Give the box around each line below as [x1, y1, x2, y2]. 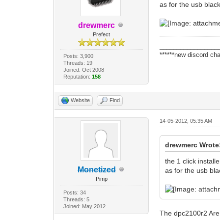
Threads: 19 [63, 59, 92, 66]
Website [71, 97, 90, 103]
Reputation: [63, 73, 92, 80]
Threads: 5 [63, 196, 89, 202]
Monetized [77, 165, 116, 174]
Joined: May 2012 [63, 203, 106, 209]
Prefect [93, 31, 110, 37]
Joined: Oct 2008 [63, 66, 104, 73]
